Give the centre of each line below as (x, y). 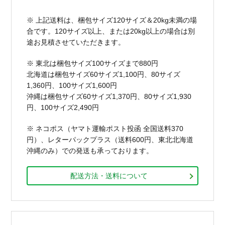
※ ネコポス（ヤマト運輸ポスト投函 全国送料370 (105, 128)
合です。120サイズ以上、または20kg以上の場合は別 (111, 31)
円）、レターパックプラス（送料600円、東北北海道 (110, 139)
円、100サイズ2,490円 (63, 107)
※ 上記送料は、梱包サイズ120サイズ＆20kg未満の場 (112, 20)
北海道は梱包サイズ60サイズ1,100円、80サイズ (104, 74)
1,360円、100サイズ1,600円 (72, 85)
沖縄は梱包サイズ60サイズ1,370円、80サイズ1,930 (109, 96)
